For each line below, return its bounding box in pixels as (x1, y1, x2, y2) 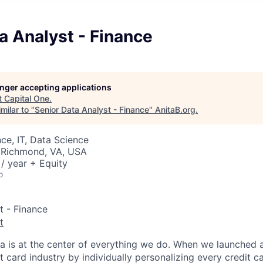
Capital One (4, 93, 49, 103)
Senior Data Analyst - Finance (35, 104, 149, 114)
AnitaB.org (155, 104, 195, 114)
